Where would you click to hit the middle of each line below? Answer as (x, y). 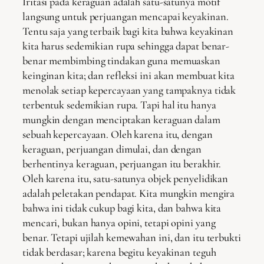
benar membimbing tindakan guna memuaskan (121, 61)
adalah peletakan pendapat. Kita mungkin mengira (129, 194)
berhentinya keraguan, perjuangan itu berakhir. (122, 164)
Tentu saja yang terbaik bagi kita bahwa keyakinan (128, 32)
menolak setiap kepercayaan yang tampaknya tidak (129, 90)
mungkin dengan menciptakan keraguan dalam (121, 120)
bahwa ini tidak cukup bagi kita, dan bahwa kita (122, 208)
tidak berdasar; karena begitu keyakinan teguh (119, 253)
